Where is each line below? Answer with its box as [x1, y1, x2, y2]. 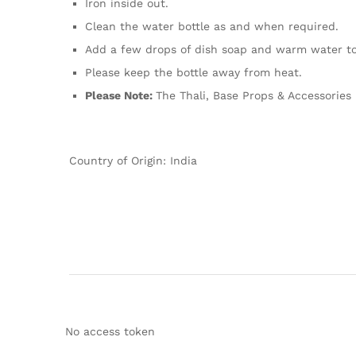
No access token [65, 324, 155, 338]
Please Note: [85, 89, 156, 103]
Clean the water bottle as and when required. [85, 20, 339, 33]
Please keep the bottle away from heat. [85, 66, 302, 79]
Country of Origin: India [69, 154, 197, 168]
